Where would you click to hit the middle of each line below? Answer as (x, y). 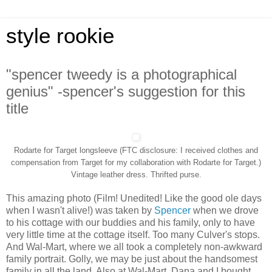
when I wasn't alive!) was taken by (80, 210)
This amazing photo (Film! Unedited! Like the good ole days (134, 198)
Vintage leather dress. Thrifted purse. (136, 174)
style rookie (60, 36)
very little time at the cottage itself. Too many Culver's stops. (133, 234)
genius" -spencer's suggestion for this (126, 91)
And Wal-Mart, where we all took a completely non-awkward (134, 246)
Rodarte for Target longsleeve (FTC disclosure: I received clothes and (136, 150)
